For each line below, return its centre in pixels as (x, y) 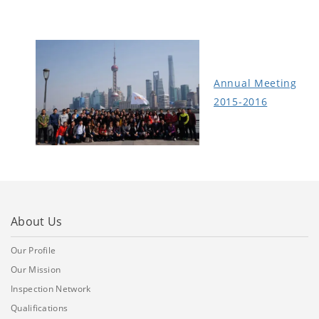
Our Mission (36, 270)
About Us (37, 222)
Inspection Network (51, 289)
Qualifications (40, 308)
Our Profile (33, 251)
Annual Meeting (255, 83)
